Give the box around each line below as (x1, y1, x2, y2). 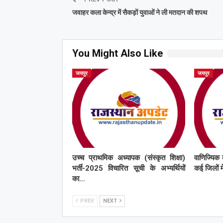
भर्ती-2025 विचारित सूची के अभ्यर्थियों (72, 163, 186, 173)
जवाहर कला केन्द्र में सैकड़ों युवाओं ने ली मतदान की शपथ (72, 8, 207, 16)
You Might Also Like (72, 47, 163, 59)
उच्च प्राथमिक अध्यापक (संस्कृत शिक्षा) (72, 153, 186, 162)
